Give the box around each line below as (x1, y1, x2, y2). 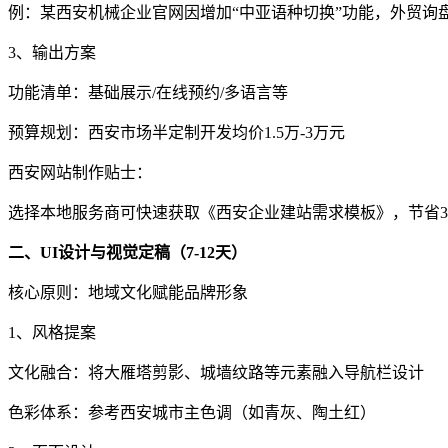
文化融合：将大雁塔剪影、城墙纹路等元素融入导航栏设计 (8, 363, 424, 381)
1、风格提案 (8, 323, 96, 341)
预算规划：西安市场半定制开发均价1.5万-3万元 (8, 123, 345, 141)
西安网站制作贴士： (8, 163, 152, 181)
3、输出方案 (8, 43, 96, 61)
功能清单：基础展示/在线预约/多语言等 (8, 83, 288, 101)
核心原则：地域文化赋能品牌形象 (8, 283, 248, 301)
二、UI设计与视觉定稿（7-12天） (8, 243, 247, 261)
